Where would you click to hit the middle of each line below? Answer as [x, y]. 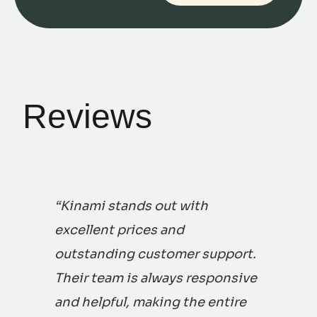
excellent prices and [119, 230]
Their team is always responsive [156, 278]
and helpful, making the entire [150, 302]
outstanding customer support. [155, 254]
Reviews [87, 116]
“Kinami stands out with [131, 206]
